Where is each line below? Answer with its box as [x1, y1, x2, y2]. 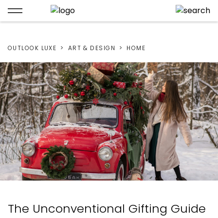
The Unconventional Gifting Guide [8, 200, 206, 217]
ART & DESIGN [68, 44, 116, 52]
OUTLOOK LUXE [8, 44, 57, 52]
